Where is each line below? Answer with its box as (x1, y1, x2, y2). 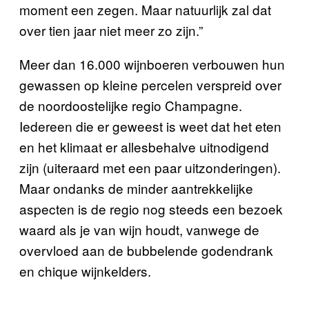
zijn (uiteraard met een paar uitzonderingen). (19, 157, 281, 177)
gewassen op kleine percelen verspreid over (19, 74, 281, 94)
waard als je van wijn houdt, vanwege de (19, 219, 259, 239)
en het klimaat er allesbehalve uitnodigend (19, 137, 269, 156)
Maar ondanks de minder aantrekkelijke (19, 178, 253, 197)
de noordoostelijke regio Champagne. (19, 95, 242, 114)
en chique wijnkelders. (19, 261, 151, 280)
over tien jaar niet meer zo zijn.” (19, 20, 210, 39)
